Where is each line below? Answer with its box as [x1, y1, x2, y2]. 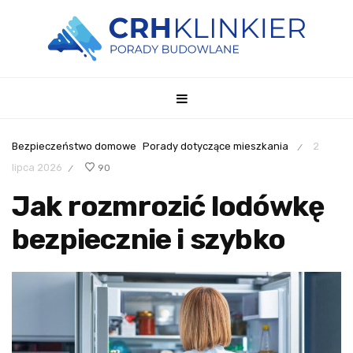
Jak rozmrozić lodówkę [12, 189, 325, 224]
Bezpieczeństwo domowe [12, 140, 136, 152]
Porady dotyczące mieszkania [143, 140, 288, 152]
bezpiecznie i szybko [12, 222, 286, 257]
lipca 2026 [12, 162, 62, 173]
